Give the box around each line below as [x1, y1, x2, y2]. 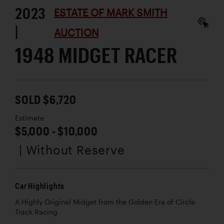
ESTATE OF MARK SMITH [53, 6, 167, 19]
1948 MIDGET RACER [15, 42, 177, 67]
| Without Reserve [19, 142, 125, 157]
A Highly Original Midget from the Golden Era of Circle [15, 198, 195, 206]
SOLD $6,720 [15, 92, 76, 107]
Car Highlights [15, 181, 65, 191]
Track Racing [15, 208, 57, 216]
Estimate [15, 114, 44, 122]
